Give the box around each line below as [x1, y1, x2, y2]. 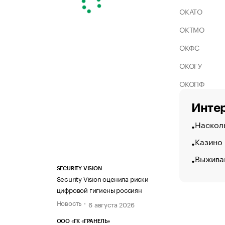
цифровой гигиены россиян [56, 184, 142, 195]
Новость [56, 197, 82, 208]
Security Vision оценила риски [56, 173, 149, 184]
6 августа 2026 [88, 199, 135, 209]
